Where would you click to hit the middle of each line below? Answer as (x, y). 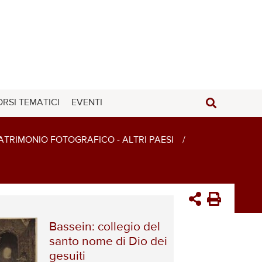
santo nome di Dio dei (108, 242)
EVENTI (87, 103)
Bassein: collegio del (105, 227)
